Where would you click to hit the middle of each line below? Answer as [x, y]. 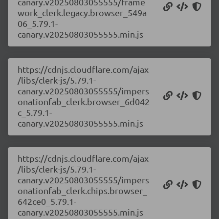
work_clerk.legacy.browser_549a [82, 12]
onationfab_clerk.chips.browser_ [82, 190]
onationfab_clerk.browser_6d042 [84, 101]
